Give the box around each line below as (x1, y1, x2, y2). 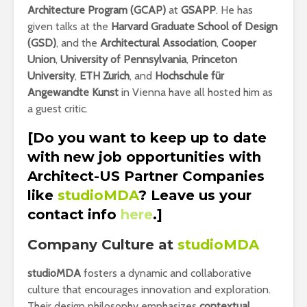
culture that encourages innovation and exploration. (27, 283, 271, 296)
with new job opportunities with (27, 149, 261, 165)
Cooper (221, 36, 256, 49)
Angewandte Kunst (27, 86, 119, 99)
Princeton (191, 53, 237, 66)
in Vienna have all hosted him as (119, 86, 273, 99)
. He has (216, 3, 253, 16)
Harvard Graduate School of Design (111, 20, 278, 33)
